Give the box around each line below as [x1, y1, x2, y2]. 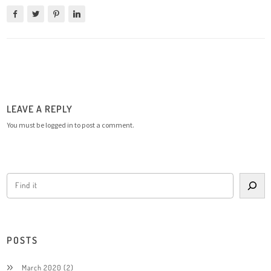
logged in [45, 120, 73, 129]
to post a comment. [73, 120, 134, 129]
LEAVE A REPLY [6, 103, 73, 116]
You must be [6, 120, 45, 129]
